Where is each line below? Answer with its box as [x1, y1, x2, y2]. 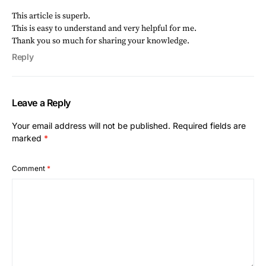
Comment [12, 164, 47, 173]
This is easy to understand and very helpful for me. [12, 23, 197, 34]
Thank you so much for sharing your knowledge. [12, 36, 189, 46]
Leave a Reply [12, 97, 71, 109]
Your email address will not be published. [12, 121, 170, 131]
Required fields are [173, 121, 246, 131]
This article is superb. [12, 11, 90, 21]
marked [12, 133, 44, 143]
